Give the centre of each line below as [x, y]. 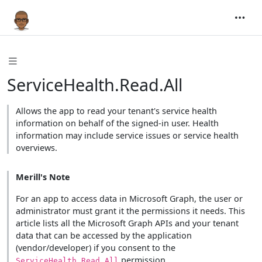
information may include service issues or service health [127, 135]
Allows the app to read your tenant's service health [116, 111]
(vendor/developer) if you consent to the [95, 247]
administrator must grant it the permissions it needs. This [130, 211]
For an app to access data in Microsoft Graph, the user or [129, 198]
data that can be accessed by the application [104, 235]
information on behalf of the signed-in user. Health [117, 123]
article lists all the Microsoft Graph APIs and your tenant [127, 223]
